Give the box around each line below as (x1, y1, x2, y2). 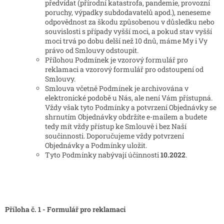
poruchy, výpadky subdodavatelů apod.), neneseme (45, 7, 210, 17)
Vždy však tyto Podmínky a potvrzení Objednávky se (45, 102, 216, 112)
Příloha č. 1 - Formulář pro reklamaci (5, 204, 126, 214)
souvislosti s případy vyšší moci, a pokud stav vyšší (45, 26, 212, 36)
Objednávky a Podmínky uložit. (45, 140, 147, 150)
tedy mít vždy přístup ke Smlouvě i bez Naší (45, 121, 186, 131)
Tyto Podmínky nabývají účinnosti (45, 150, 160, 160)
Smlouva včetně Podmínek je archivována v (45, 83, 188, 93)
